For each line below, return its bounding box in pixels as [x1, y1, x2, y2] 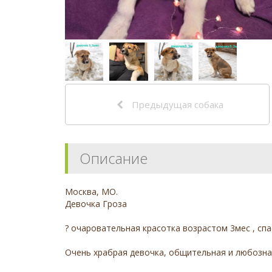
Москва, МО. [65, 185, 118, 197]
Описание [80, 148, 148, 168]
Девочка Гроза [65, 197, 127, 209]
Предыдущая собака [129, 98, 224, 110]
